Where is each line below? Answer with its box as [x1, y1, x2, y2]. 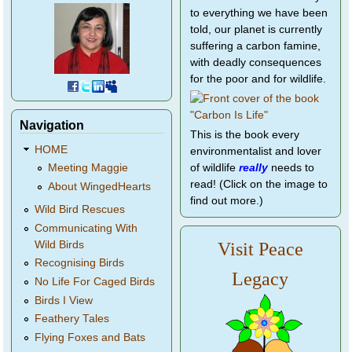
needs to [268, 162, 314, 174]
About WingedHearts [47, 181, 151, 193]
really [239, 162, 268, 174]
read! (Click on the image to [190, 178, 328, 191]
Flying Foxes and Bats [35, 331, 146, 343]
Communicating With [35, 222, 138, 234]
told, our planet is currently [190, 24, 322, 36]
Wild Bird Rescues [35, 203, 126, 215]
